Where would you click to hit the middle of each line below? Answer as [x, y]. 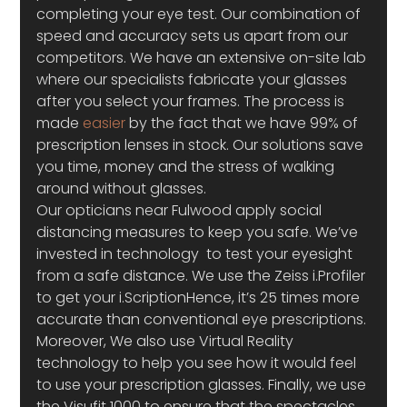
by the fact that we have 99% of [244, 123]
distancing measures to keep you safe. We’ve [199, 232]
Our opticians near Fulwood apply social [181, 210]
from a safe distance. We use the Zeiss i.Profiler [203, 276]
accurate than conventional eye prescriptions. [203, 319]
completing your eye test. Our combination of [201, 14]
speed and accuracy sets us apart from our [194, 36]
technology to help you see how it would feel [199, 363]
